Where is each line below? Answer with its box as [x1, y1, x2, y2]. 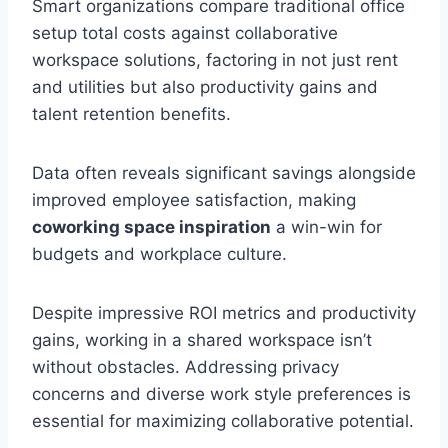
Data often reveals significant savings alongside [32, 163, 416, 184]
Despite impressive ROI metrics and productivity [32, 303, 416, 324]
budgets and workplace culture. [32, 244, 287, 265]
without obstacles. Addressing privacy [32, 357, 339, 378]
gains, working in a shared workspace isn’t [32, 330, 372, 351]
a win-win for [271, 217, 382, 238]
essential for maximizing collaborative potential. [32, 411, 414, 432]
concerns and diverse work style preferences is [32, 384, 411, 405]
